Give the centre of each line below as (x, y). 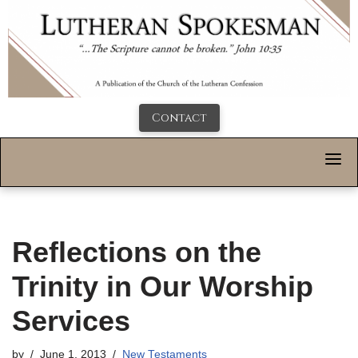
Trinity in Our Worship (163, 287)
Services (71, 321)
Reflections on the (137, 253)
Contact (179, 118)
